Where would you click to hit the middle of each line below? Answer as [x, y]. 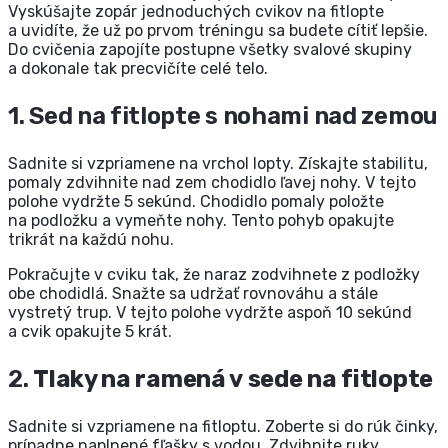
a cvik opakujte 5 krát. [90, 332]
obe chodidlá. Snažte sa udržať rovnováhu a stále [193, 294]
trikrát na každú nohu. [91, 240]
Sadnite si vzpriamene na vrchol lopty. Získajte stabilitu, [218, 164]
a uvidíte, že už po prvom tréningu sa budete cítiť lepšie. [218, 31]
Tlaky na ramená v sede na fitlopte [233, 379]
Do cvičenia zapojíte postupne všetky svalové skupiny [210, 50]
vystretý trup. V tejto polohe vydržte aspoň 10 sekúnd [210, 313]
